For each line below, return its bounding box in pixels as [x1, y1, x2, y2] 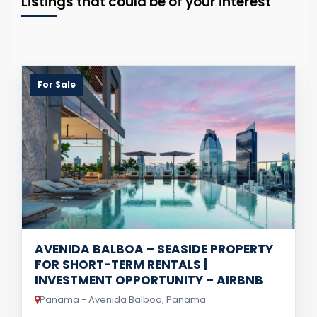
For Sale [38, 78, 76, 91]
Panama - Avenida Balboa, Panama [40, 292, 206, 306]
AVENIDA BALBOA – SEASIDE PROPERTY [35, 240, 273, 258]
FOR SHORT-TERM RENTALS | [35, 255, 207, 273]
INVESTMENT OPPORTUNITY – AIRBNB [35, 271, 263, 289]
